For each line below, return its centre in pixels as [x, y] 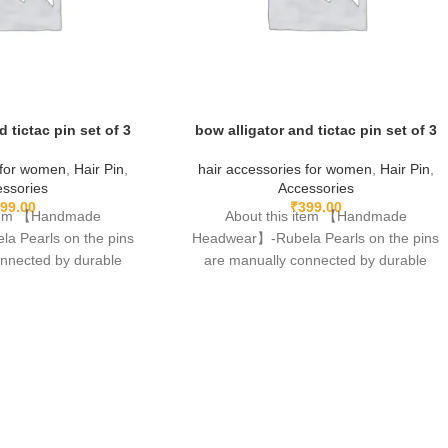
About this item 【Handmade [315, 215]
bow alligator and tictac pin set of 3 [315, 129]
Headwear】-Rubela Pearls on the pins [316, 237]
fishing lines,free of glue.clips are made [316, 281]
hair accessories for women [284, 168]
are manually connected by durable [316, 259]
